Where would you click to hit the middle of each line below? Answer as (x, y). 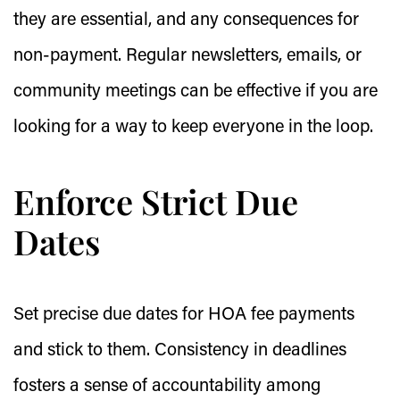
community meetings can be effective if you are (196, 92)
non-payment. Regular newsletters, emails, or (187, 56)
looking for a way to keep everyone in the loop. (193, 128)
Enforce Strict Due (156, 201)
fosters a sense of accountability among (167, 387)
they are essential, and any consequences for (186, 21)
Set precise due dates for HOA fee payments (184, 315)
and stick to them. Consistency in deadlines (180, 351)
